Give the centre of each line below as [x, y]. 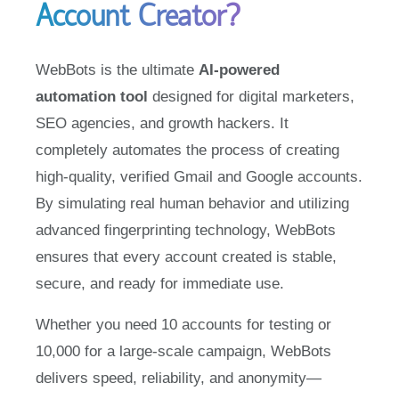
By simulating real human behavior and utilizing [192, 178]
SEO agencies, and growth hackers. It [162, 98]
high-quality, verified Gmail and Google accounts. [199, 151]
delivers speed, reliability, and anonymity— [179, 353]
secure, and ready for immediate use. [160, 258]
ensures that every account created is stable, [186, 232]
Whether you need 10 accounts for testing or [183, 299]
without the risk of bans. [115, 379]
